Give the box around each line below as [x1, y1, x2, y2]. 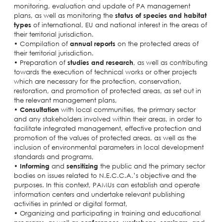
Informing [19, 162, 52, 170]
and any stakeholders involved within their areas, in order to [13, 114, 202, 123]
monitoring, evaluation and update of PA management [13, 1, 190, 10]
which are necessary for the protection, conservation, [13, 77, 181, 85]
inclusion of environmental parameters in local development [13, 143, 204, 151]
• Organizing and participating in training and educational [13, 209, 201, 217]
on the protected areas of [115, 39, 199, 48]
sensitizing [66, 162, 100, 170]
